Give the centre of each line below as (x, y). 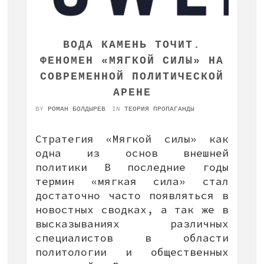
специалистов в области (132, 237)
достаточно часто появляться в (132, 195)
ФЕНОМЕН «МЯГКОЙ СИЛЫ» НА (132, 60)
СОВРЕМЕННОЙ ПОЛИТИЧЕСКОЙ (132, 76)
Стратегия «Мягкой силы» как (132, 138)
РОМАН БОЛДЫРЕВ (77, 109)
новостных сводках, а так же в (132, 209)
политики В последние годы (132, 167)
